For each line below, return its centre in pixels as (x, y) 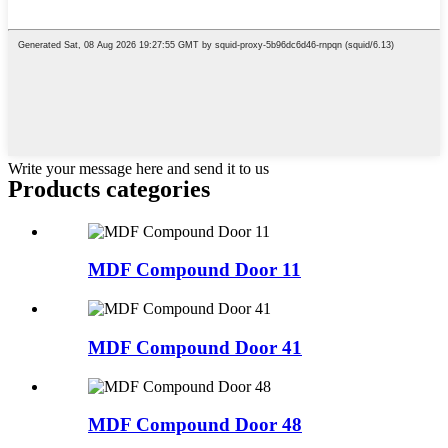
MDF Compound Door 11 (194, 270)
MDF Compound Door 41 (195, 347)
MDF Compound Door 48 (195, 425)
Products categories (109, 188)
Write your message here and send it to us (138, 168)
